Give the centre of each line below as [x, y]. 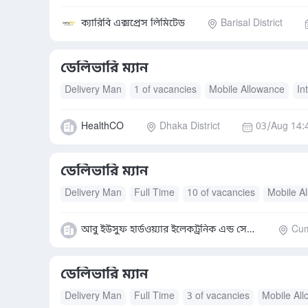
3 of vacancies [218, 297]
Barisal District [252, 24]
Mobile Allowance [247, 90]
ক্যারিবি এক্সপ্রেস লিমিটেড [133, 24]
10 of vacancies [221, 194]
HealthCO [102, 127]
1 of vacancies [165, 90]
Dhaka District [190, 127]
